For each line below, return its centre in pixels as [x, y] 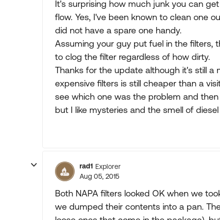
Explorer [108, 166]
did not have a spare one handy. [118, 30]
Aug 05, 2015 [99, 176]
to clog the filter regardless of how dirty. [133, 57]
